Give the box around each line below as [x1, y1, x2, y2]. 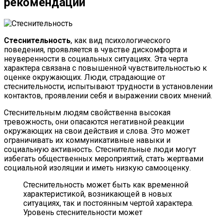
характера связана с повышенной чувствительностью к [4, 63, 207, 73]
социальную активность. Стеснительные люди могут [4, 144, 196, 154]
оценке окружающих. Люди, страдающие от [4, 72, 165, 82]
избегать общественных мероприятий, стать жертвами [4, 154, 203, 163]
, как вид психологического [71, 35, 170, 45]
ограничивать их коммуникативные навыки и [4, 135, 170, 145]
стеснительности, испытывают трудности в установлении [4, 81, 213, 91]
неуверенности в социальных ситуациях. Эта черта [4, 54, 188, 63]
